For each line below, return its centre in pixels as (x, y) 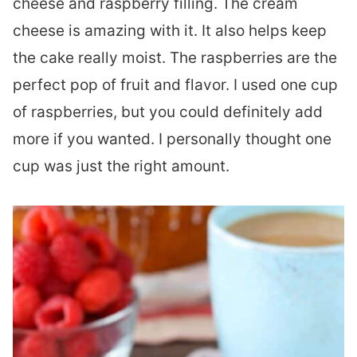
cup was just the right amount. (121, 166)
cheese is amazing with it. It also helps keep (170, 30)
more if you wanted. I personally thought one (172, 139)
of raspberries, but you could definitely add (168, 112)
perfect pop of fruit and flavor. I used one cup (175, 84)
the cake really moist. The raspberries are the (175, 57)
